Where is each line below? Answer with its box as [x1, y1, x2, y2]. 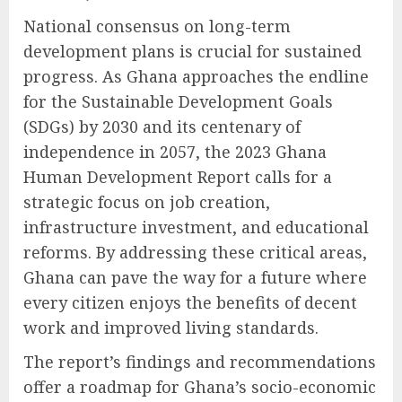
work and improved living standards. [23, 316, 319, 338]
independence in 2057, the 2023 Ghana [23, 140, 327, 162]
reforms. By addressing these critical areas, [23, 240, 367, 263]
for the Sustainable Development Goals [23, 90, 333, 112]
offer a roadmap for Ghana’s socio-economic [23, 375, 376, 398]
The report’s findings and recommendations [23, 350, 376, 372]
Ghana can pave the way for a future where [23, 266, 367, 288]
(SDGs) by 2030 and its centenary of [23, 115, 301, 137]
